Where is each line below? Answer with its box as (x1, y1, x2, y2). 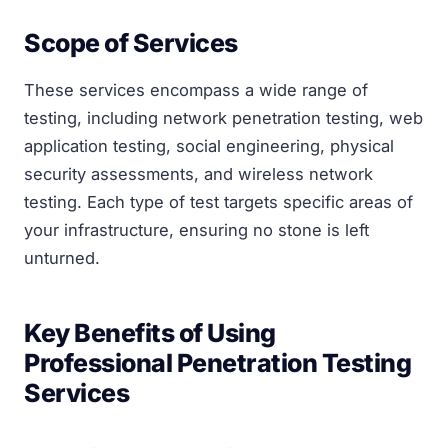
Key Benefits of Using (24, 317, 276, 348)
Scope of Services (24, 27, 238, 58)
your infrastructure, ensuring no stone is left (24, 219, 369, 240)
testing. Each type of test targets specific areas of (24, 191, 413, 212)
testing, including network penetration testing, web (24, 107, 423, 128)
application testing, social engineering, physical (24, 135, 394, 156)
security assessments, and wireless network (24, 163, 373, 184)
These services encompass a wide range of (24, 79, 368, 100)
